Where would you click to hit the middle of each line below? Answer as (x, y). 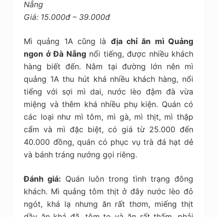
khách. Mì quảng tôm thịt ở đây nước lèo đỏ (108, 191)
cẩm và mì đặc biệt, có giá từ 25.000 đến (108, 129)
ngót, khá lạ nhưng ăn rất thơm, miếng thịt (108, 204)
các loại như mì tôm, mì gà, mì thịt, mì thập (108, 116)
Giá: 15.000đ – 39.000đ (67, 17)
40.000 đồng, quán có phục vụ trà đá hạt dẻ (108, 142)
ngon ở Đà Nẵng (55, 54)
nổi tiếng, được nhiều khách (139, 54)
